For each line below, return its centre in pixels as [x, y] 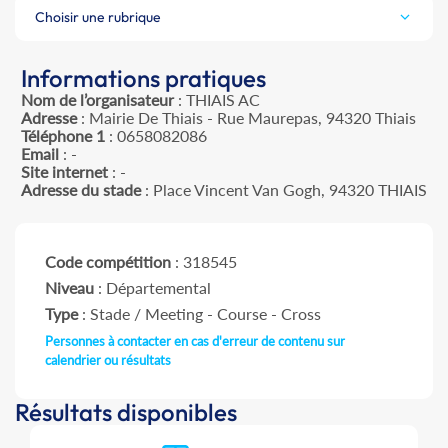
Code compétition [108, 262]
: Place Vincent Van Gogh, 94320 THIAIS [284, 190]
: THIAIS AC [217, 100]
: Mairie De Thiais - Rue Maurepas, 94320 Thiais [246, 118]
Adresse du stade [81, 190]
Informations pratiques [143, 78]
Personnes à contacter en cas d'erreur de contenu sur [195, 341]
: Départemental [152, 288]
